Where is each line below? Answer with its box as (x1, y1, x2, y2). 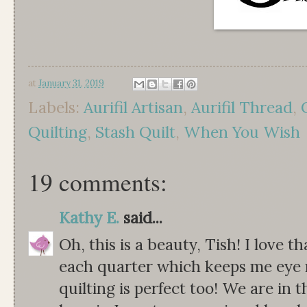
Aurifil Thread (191, 97, 293, 118)
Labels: (28, 97, 84, 118)
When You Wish (184, 122, 300, 143)
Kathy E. (59, 208, 119, 228)
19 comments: (28, 165, 167, 199)
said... (119, 208, 162, 228)
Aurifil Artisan (84, 97, 183, 118)
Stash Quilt (95, 122, 175, 143)
